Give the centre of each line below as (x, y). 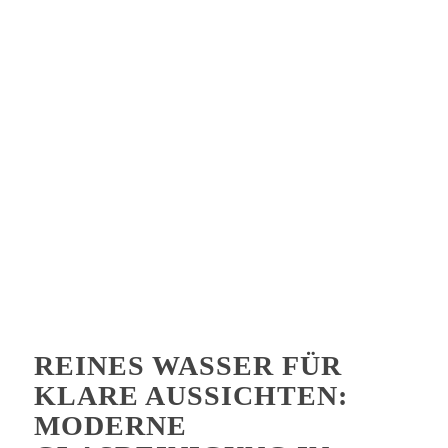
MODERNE (110, 425)
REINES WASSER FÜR (187, 365)
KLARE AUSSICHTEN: (190, 395)
